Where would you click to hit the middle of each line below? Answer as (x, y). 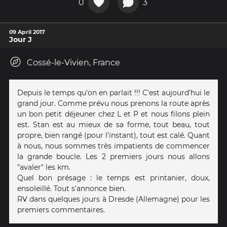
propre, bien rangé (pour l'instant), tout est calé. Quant (113, 135)
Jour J (21, 39)
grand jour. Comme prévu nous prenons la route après (113, 103)
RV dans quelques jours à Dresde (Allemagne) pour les (113, 199)
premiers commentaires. (61, 210)
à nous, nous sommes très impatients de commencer (113, 146)
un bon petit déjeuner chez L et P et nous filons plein (113, 114)
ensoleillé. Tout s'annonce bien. (71, 188)
